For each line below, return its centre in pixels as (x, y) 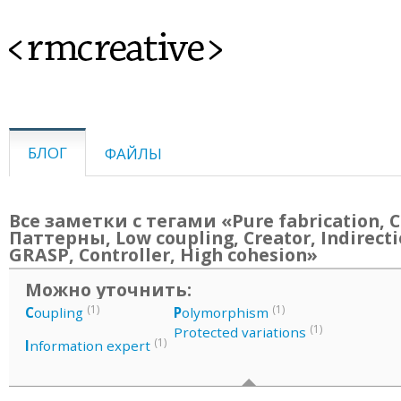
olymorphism (226, 312)
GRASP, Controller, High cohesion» (163, 255)
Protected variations (240, 332)
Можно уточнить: (108, 290)
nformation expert (90, 346)
